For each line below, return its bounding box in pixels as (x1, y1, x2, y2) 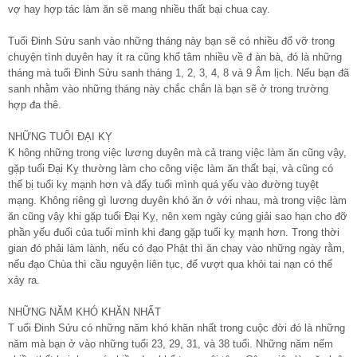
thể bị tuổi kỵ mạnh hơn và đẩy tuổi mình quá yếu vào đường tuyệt (8, 178, 319, 190)
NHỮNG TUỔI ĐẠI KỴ (8, 130, 112, 143)
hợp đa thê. (8, 98, 61, 111)
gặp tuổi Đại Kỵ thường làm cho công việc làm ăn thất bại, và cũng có (8, 162, 333, 175)
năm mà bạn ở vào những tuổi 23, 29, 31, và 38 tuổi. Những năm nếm (8, 337, 333, 350)
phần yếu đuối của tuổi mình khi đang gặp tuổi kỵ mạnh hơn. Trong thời (8, 226, 339, 238)
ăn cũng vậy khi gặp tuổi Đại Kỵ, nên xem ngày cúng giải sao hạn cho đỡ (8, 210, 347, 222)
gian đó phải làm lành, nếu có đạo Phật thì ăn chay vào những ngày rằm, (8, 241, 345, 254)
